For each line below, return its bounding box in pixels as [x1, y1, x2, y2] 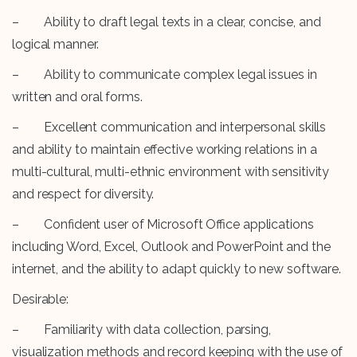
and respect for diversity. [12, 186, 155, 202]
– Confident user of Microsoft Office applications [12, 217, 314, 233]
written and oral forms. [12, 89, 143, 105]
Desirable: [12, 292, 69, 308]
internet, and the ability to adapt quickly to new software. [12, 261, 342, 277]
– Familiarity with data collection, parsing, [12, 322, 271, 338]
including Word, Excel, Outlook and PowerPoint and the [12, 239, 331, 255]
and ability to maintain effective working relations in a [12, 142, 317, 158]
